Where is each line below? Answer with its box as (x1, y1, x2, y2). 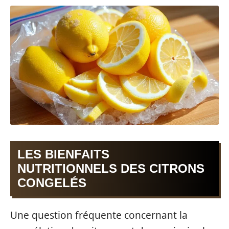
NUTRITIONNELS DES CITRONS (17, 161, 204, 175)
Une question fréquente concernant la (10, 209, 188, 222)
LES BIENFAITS (17, 147, 109, 161)
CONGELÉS (17, 175, 86, 190)
